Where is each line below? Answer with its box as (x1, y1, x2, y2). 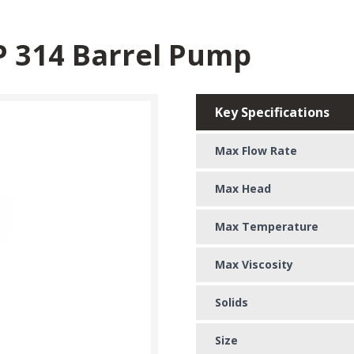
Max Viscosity (215, 256, 293, 272)
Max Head (215, 180, 271, 196)
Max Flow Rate (215, 142, 297, 158)
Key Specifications (215, 103, 330, 121)
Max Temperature (215, 218, 318, 234)
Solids (215, 294, 248, 310)
